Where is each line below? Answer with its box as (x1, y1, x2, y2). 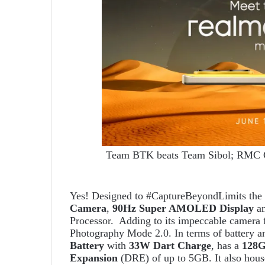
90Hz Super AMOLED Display (112, 202, 254, 215)
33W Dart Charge (126, 240, 211, 252)
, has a (211, 240, 239, 252)
